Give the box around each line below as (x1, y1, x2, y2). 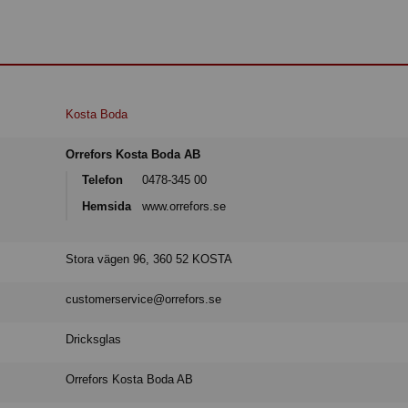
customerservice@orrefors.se (66, 292, 222, 307)
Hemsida (82, 199, 132, 213)
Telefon (82, 173, 124, 188)
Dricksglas (66, 332, 122, 347)
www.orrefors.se (142, 199, 227, 213)
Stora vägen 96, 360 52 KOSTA (66, 252, 233, 267)
